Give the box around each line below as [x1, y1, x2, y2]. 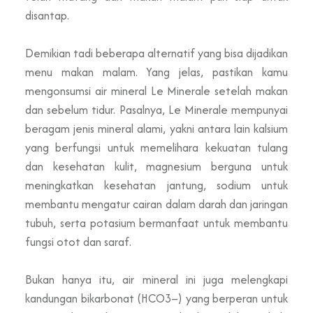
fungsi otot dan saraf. [25, 233, 131, 250]
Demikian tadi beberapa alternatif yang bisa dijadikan [25, 44, 288, 61]
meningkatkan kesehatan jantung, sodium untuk [25, 176, 288, 194]
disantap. [25, 6, 69, 24]
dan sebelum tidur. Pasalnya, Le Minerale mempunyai [25, 101, 288, 118]
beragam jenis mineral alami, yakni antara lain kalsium [25, 119, 288, 137]
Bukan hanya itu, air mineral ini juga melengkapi [25, 270, 288, 288]
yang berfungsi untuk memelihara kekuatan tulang [25, 138, 288, 156]
